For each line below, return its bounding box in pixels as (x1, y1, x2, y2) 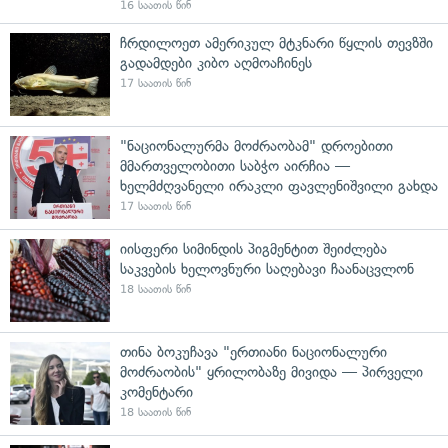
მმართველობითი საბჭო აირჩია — (120, 156, 350, 175)
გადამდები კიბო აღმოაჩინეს (120, 53, 312, 72)
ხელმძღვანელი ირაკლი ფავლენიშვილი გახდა (120, 176, 438, 195)
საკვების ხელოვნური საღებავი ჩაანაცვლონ (120, 259, 414, 278)
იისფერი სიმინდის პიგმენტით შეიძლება (120, 239, 387, 258)
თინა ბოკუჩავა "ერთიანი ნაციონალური (120, 342, 387, 361)
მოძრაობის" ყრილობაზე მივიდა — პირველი (120, 362, 423, 381)
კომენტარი (120, 382, 193, 401)
